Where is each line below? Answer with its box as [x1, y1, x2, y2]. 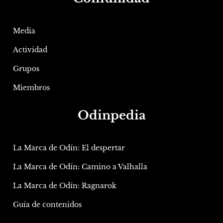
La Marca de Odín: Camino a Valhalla [13, 162, 147, 172]
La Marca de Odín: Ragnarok [13, 181, 116, 191]
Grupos [13, 64, 39, 74]
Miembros [13, 83, 50, 93]
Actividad [13, 45, 47, 55]
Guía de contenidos [13, 200, 82, 210]
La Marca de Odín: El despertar [13, 143, 125, 153]
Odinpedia [77, 108, 146, 123]
